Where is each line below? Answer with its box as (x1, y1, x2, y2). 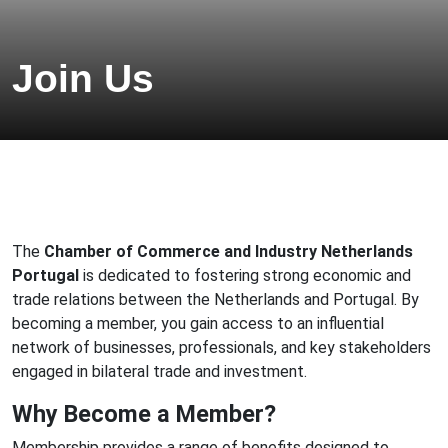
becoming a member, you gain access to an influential (12, 314, 384, 333)
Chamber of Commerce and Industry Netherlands (44, 242, 413, 261)
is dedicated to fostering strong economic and (79, 266, 411, 285)
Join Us (12, 57, 154, 100)
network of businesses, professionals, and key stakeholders (12, 338, 431, 357)
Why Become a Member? (12, 400, 276, 428)
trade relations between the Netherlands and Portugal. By (12, 290, 419, 309)
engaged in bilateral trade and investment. (12, 362, 307, 381)
